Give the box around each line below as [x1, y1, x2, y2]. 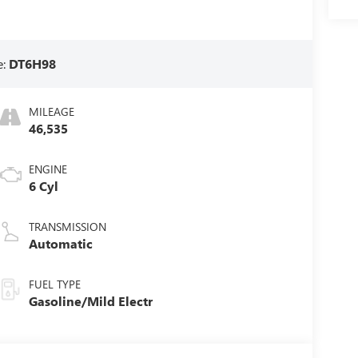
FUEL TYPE [28, 276, 81, 292]
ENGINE [28, 161, 67, 177]
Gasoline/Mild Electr [28, 292, 153, 309]
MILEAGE [28, 103, 74, 119]
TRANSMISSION [28, 218, 106, 234]
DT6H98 [9, 54, 57, 72]
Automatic [28, 234, 93, 252]
